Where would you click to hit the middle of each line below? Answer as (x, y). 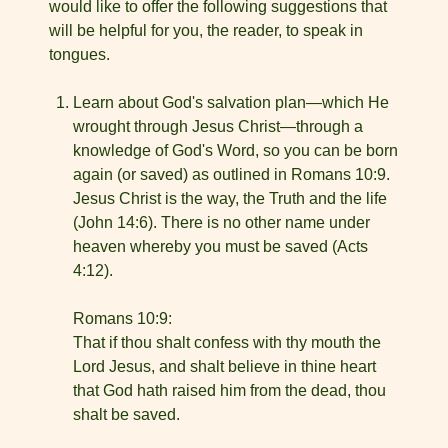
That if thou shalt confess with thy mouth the (227, 342)
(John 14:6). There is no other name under (221, 222)
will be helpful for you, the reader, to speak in (206, 30)
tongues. (79, 54)
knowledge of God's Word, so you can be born (235, 150)
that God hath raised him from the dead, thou (229, 390)
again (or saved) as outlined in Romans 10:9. (231, 174)
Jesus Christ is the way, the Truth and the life (230, 198)
